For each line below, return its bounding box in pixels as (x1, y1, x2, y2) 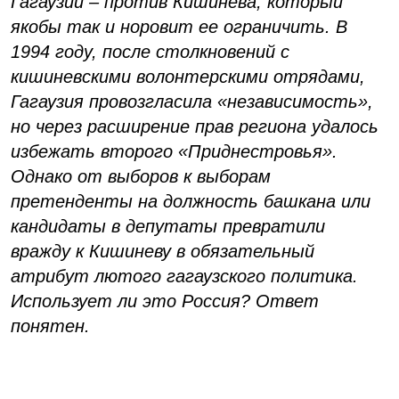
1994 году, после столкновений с (11, 41, 289, 61)
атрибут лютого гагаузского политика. (11, 265, 358, 286)
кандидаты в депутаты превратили (11, 216, 325, 236)
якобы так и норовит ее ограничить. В (11, 16, 347, 37)
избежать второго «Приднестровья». (11, 141, 338, 161)
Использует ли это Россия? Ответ (11, 290, 319, 311)
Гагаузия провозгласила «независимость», (11, 91, 373, 111)
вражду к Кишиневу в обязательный (11, 240, 314, 261)
